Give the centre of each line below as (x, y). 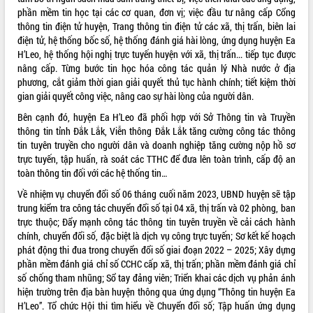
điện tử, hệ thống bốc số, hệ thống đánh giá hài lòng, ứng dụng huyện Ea (156, 40)
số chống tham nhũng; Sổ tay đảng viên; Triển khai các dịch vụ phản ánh (156, 277)
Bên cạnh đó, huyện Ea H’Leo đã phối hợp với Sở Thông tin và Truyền (156, 117)
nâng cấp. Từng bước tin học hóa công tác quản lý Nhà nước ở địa (156, 68)
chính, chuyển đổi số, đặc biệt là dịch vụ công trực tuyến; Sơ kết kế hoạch (156, 235)
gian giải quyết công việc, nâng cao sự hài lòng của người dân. (136, 96)
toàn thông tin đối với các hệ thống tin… (93, 173)
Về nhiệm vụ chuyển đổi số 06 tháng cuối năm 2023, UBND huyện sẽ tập (156, 194)
